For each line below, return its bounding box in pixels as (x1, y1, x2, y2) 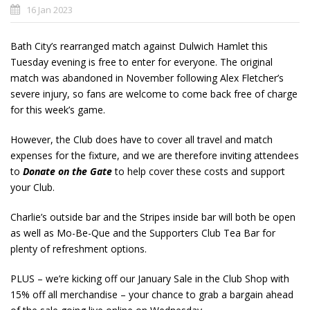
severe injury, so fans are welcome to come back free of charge (10, 87, 298, 101)
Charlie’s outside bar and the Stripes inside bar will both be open (10, 210, 295, 224)
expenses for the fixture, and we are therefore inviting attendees (10, 149, 299, 163)
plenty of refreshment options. (10, 242, 147, 256)
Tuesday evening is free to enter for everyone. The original (10, 55, 273, 69)
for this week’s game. (10, 103, 105, 117)
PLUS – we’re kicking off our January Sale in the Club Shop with (10, 272, 289, 286)
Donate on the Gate (23, 165, 112, 179)
